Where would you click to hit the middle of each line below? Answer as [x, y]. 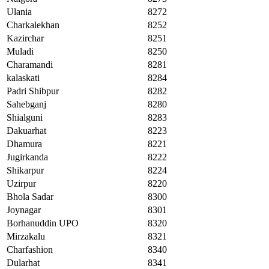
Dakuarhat [26, 131]
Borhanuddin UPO [43, 223]
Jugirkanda [27, 157]
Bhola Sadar [30, 197]
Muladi [20, 52]
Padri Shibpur [33, 91]
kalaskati [23, 78]
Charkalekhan [33, 25]
